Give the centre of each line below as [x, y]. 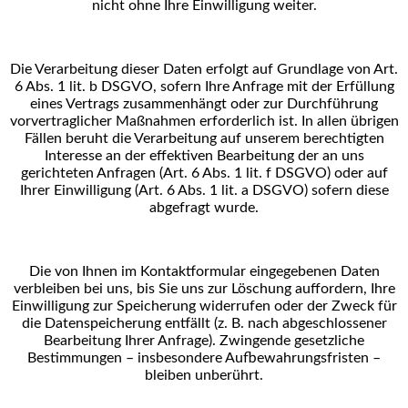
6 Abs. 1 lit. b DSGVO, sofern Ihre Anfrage [150, 87]
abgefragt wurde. [204, 208]
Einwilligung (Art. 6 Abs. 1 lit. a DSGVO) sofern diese [221, 190]
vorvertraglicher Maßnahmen [104, 121]
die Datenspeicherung [93, 323]
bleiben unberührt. [204, 375]
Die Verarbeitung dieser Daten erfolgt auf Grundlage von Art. [204, 69]
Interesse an [84, 156]
